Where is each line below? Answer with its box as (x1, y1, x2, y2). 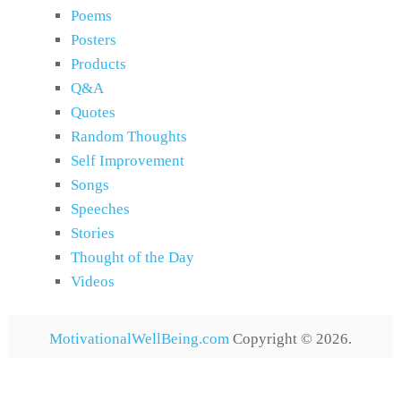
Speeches (70, 200, 130, 218)
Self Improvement (70, 151, 184, 169)
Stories (70, 224, 115, 242)
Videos (70, 272, 115, 290)
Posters (70, 30, 116, 48)
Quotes (70, 103, 115, 121)
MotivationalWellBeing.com (48, 329, 229, 347)
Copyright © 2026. (228, 329, 352, 347)
